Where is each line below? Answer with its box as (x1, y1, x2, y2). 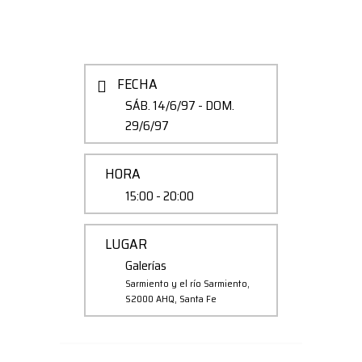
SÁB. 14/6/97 (125, 95, 196, 116)
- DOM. (196, 95, 234, 116)
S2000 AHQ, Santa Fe (125, 290, 217, 306)
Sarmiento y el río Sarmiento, (125, 275, 250, 291)
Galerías (125, 255, 166, 276)
